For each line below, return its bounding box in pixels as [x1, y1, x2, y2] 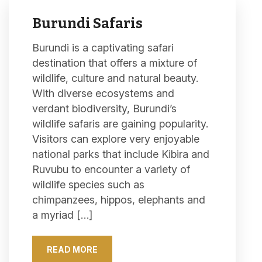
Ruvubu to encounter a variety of [32, 163, 190, 175]
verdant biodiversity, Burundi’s [32, 102, 177, 115]
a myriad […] [32, 209, 92, 221]
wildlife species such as [32, 178, 144, 191]
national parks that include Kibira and [32, 148, 209, 160]
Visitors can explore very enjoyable [32, 133, 199, 145]
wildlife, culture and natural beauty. [32, 72, 198, 84]
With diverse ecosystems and [32, 87, 174, 99]
